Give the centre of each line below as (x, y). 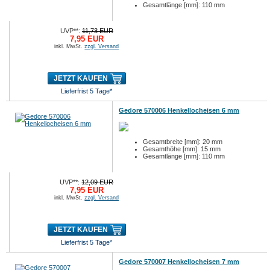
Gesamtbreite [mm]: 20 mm (183, 142)
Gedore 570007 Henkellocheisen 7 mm (179, 262)
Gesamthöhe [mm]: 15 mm (182, 149)
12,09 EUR (98, 182)
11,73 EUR (97, 31)
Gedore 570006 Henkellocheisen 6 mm (179, 110)
